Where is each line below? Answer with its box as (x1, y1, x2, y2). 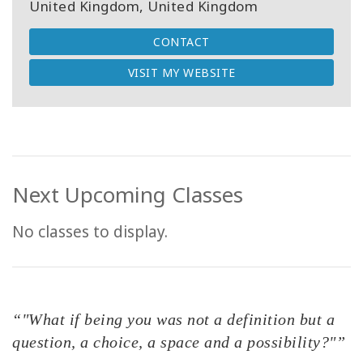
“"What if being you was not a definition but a (12, 310, 335, 329)
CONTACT (153, 34, 210, 50)
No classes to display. (12, 221, 168, 243)
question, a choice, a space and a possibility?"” (12, 333, 345, 352)
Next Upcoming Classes (12, 180, 243, 210)
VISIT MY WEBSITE (127, 65, 236, 81)
